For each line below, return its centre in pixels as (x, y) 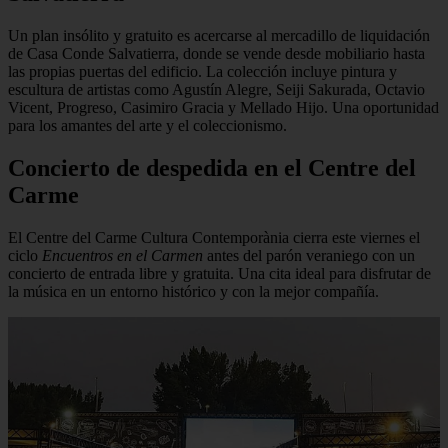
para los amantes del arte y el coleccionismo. (147, 126)
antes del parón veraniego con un (309, 255)
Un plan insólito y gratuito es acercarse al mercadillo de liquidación (219, 36)
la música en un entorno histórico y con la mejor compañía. (193, 291)
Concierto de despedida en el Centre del (212, 168)
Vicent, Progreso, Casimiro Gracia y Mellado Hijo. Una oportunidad (223, 108)
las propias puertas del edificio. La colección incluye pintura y (202, 72)
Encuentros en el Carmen (122, 255)
